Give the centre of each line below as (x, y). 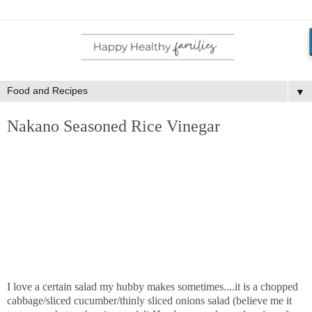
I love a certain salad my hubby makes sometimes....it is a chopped (153, 287)
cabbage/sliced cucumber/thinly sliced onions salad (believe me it (149, 301)
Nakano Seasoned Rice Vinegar (114, 125)
